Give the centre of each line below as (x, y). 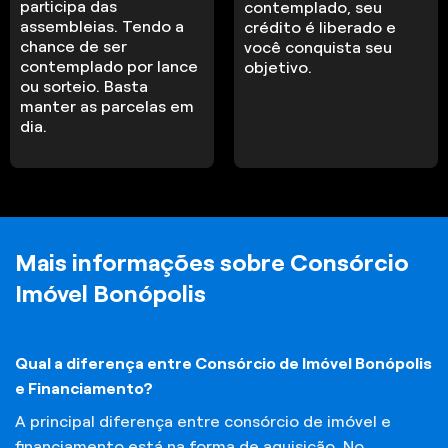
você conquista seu (318, 47)
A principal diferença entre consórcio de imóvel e (203, 422)
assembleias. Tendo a (102, 26)
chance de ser (74, 46)
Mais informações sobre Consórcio (212, 263)
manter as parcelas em (107, 106)
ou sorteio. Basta (84, 86)
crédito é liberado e (320, 27)
